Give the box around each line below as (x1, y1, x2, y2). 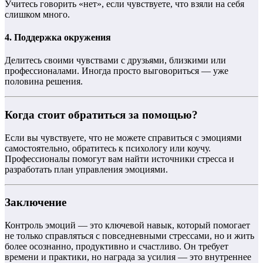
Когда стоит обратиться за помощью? (5, 108, 198, 121)
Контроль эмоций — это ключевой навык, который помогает (5, 220, 250, 231)
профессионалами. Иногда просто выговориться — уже (5, 66, 228, 76)
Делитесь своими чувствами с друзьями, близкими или (5, 55, 226, 66)
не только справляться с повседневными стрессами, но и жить (5, 231, 254, 241)
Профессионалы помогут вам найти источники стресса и (5, 153, 234, 164)
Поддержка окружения (14, 32, 111, 42)
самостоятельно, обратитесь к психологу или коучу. (5, 143, 211, 153)
